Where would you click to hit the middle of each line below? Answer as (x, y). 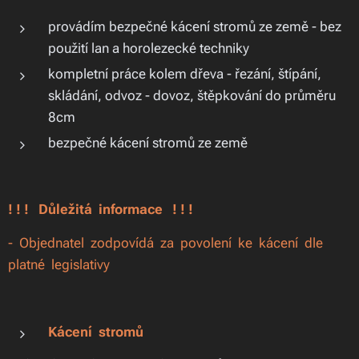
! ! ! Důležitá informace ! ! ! (101, 209)
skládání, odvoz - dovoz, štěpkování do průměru (192, 95)
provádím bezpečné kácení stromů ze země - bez (195, 26)
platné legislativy (59, 264)
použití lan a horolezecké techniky (149, 48)
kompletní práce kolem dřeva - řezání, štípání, (185, 74)
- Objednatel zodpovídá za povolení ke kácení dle (167, 243)
